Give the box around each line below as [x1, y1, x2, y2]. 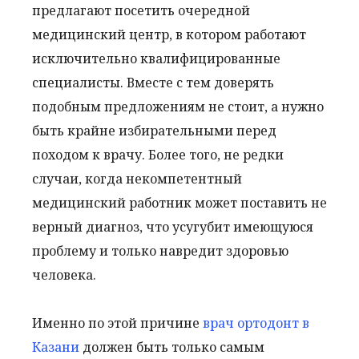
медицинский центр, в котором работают [32, 25, 306, 43]
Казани [32, 337, 79, 356]
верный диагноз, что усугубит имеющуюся [32, 217, 313, 236]
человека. [32, 265, 96, 284]
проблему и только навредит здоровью [32, 241, 288, 260]
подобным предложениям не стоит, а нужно [32, 97, 324, 115]
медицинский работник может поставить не [32, 193, 327, 212]
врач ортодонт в [203, 313, 309, 332]
